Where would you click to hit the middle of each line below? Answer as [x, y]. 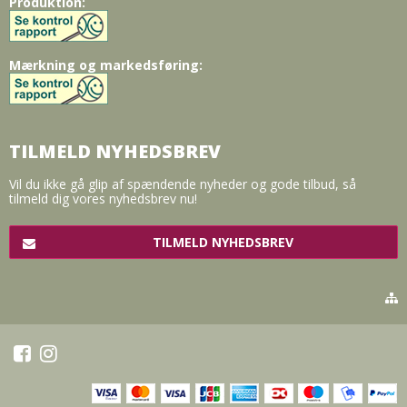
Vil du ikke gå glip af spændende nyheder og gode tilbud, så [183, 184]
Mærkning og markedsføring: [106, 65]
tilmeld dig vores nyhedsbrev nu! [103, 198]
